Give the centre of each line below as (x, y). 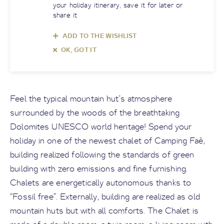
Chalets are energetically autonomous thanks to (101, 183)
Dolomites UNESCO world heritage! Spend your (101, 127)
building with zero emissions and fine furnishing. (99, 169)
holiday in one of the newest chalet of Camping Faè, (107, 141)
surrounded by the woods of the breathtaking (95, 113)
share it (66, 15)
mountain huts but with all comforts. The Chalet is (104, 211)
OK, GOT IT (79, 50)
